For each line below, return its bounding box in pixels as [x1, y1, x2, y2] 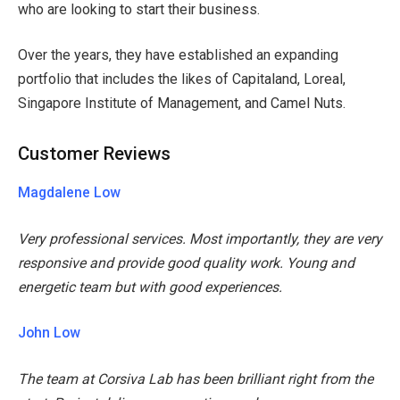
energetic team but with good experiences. [18, 278, 282, 296]
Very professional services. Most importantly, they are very [18, 229, 382, 247]
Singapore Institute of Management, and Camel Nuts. [18, 95, 346, 112]
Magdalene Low [18, 184, 121, 202]
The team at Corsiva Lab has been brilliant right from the [18, 370, 373, 387]
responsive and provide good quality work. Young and [18, 254, 354, 271]
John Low [18, 324, 80, 342]
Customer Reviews [18, 142, 171, 164]
